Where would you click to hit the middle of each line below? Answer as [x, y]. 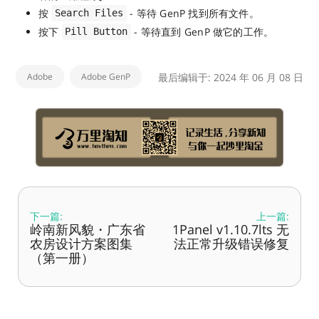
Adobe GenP [106, 76]
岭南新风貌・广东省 [88, 230]
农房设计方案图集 [81, 244]
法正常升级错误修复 [231, 244]
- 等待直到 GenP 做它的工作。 [203, 31]
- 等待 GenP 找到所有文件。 [193, 13]
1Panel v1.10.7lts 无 [231, 230]
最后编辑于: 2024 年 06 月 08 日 [231, 77]
